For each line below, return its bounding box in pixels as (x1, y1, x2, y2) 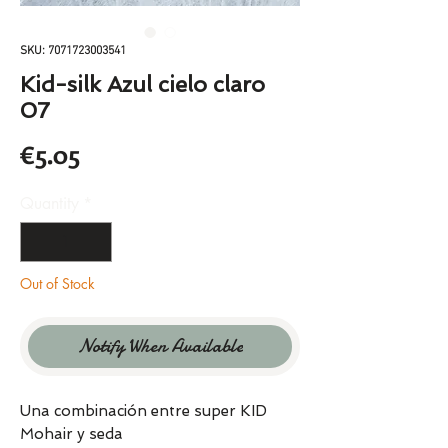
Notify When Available (77, 333, 243, 360)
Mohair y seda (20, 425, 123, 444)
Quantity (20, 193, 79, 215)
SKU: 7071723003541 (20, 44, 126, 59)
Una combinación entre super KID (20, 402, 267, 421)
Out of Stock (20, 274, 95, 294)
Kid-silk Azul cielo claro (20, 71, 265, 98)
